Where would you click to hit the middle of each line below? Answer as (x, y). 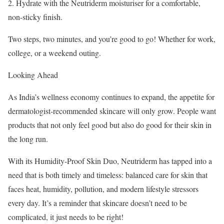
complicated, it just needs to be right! (66, 217)
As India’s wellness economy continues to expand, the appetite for (111, 97)
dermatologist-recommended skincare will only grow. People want (112, 111)
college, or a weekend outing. (54, 53)
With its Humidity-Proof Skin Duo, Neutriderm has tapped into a (110, 161)
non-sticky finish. (35, 17)
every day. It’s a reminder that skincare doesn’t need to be (97, 203)
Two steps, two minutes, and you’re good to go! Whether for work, (112, 39)
